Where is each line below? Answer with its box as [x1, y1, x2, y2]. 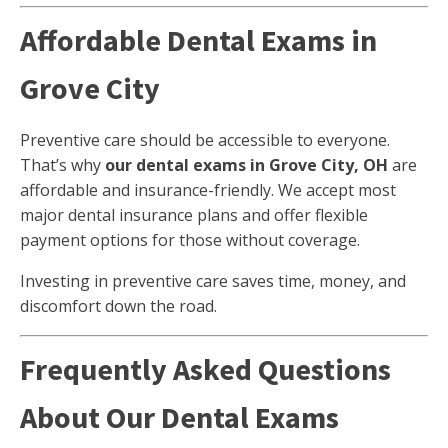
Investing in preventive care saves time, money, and [20, 270, 406, 292]
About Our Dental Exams [20, 398, 339, 436]
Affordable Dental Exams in [20, 21, 377, 59]
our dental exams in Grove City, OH [105, 154, 388, 176]
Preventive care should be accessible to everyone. [20, 129, 390, 151]
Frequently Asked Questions [20, 350, 391, 388]
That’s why [20, 154, 105, 176]
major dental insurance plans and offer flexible [20, 204, 368, 226]
